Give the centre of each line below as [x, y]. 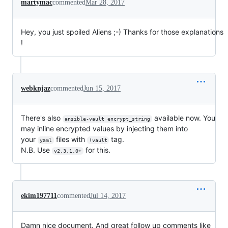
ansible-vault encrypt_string [107, 119]
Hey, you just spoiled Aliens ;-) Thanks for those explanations [122, 32]
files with [70, 139]
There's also [42, 118]
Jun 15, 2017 [102, 88]
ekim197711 [39, 195]
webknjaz [36, 88]
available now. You [184, 118]
